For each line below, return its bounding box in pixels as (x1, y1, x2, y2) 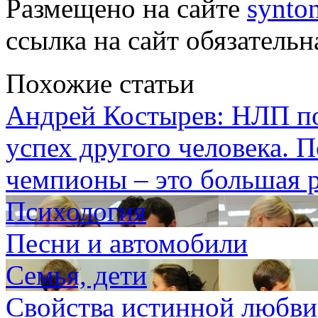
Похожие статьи (6, 67, 194, 99)
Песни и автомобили (6, 227, 248, 258)
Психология (6, 195, 146, 226)
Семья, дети (6, 259, 147, 290)
